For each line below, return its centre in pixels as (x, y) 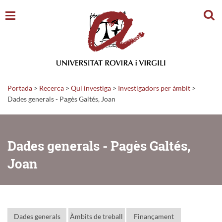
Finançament (154, 216)
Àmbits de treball (96, 216)
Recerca (52, 88)
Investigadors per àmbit (154, 88)
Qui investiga (91, 88)
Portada (20, 88)
